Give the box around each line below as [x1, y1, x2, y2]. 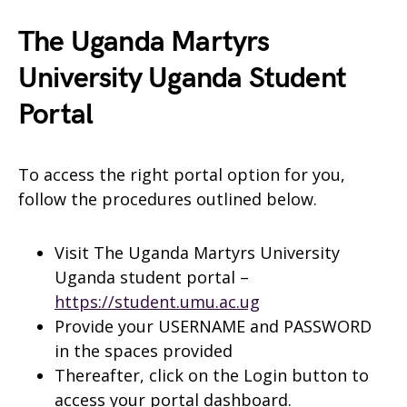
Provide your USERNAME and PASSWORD [55, 315, 372, 337]
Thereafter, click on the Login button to [55, 364, 369, 386]
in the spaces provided [55, 340, 233, 362]
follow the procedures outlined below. [18, 188, 317, 210]
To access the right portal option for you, [18, 164, 345, 185]
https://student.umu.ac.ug [55, 291, 260, 313]
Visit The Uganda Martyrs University [55, 242, 340, 263]
